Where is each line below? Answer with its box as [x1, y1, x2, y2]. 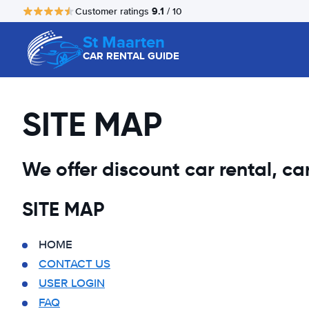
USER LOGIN [39, 276, 105, 290]
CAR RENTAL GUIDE [83, 48, 179, 63]
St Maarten [83, 30, 165, 54]
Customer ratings [75, 5, 152, 17]
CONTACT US [39, 257, 110, 271]
